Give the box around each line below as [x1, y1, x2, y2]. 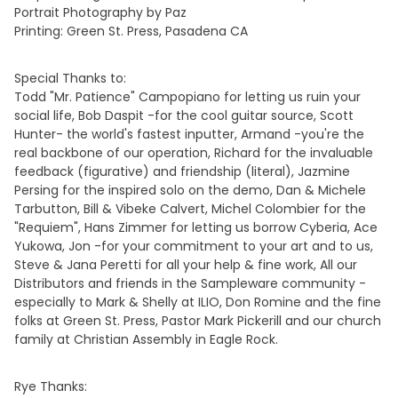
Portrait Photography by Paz [14, 4, 187, 21]
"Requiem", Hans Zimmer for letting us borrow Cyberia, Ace [14, 219, 378, 236]
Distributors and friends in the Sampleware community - [14, 275, 366, 292]
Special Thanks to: [14, 69, 126, 87]
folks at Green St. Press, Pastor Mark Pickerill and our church [14, 312, 381, 330]
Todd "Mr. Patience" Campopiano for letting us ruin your [14, 88, 361, 106]
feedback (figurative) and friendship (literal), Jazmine [14, 163, 350, 180]
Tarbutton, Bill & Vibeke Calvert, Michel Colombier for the [14, 200, 366, 218]
